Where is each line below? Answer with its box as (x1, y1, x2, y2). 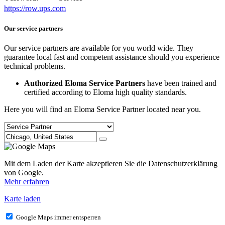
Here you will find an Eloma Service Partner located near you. (4, 104, 201, 114)
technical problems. (4, 61, 65, 70)
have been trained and (145, 78, 216, 87)
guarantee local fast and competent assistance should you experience (4, 52, 219, 61)
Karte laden (4, 194, 41, 203)
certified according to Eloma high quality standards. (24, 87, 187, 96)
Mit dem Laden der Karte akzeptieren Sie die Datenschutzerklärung (4, 159, 217, 168)
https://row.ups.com (4, 4, 66, 13)
